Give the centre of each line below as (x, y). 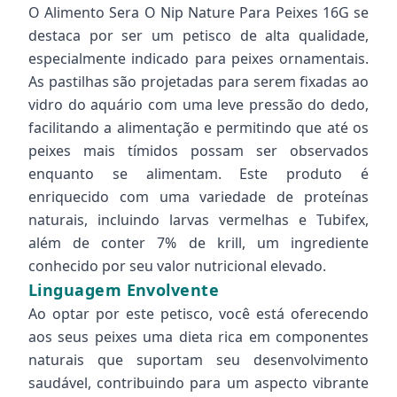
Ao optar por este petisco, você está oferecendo (198, 314)
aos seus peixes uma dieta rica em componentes (198, 337)
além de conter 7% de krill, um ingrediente (198, 243)
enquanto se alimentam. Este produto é (198, 174)
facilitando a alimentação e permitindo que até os (198, 128)
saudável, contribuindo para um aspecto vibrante (198, 383)
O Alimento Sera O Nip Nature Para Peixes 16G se (198, 12)
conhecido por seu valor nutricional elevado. (177, 266)
